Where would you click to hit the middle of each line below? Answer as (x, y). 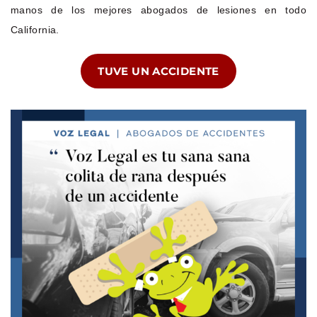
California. (35, 29)
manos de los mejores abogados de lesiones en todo (158, 10)
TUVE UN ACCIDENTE (158, 71)
